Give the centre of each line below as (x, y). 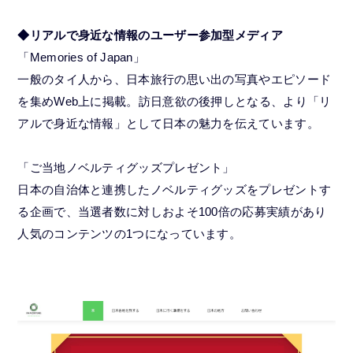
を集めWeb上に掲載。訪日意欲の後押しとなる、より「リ (175, 102)
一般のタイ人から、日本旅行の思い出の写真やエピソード (175, 80)
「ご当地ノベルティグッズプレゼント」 (126, 168)
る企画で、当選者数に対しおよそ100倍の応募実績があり (172, 212)
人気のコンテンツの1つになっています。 (130, 234)
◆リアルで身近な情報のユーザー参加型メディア (150, 35)
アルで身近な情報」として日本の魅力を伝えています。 (168, 124)
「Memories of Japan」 (82, 58)
